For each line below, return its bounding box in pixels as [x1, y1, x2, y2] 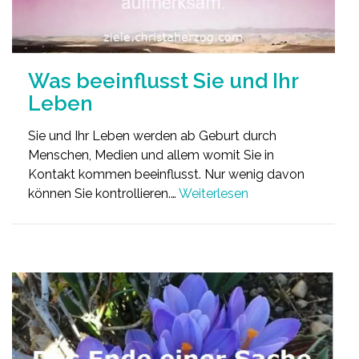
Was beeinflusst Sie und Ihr [28, 68, 298, 93]
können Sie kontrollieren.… [28, 185, 179, 201]
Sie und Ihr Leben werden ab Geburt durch [28, 127, 276, 143]
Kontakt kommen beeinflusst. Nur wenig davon [28, 166, 305, 182]
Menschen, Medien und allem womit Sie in [28, 147, 274, 163]
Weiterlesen [179, 185, 248, 201]
